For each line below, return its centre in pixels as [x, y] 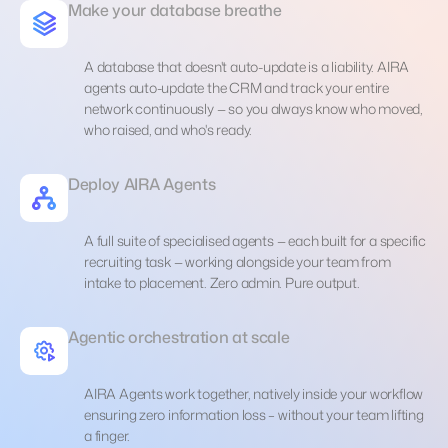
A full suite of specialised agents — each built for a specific [255, 240]
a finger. [107, 435]
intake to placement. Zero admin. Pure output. [222, 282]
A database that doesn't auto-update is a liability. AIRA [247, 66]
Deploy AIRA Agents [142, 183]
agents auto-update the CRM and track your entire [236, 87]
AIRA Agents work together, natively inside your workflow [254, 393]
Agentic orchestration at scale [179, 336]
